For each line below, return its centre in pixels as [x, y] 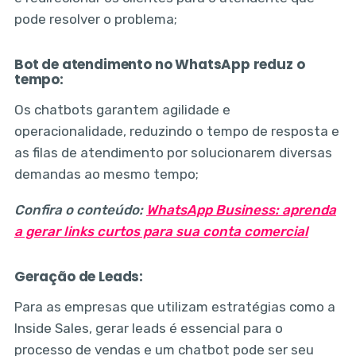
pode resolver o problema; [95, 19]
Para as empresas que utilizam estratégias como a [174, 306]
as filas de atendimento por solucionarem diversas [173, 152]
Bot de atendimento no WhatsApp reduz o [159, 64]
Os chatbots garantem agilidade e [122, 109]
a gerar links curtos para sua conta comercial [161, 231]
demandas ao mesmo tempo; [106, 174]
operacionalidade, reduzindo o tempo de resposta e [176, 131]
